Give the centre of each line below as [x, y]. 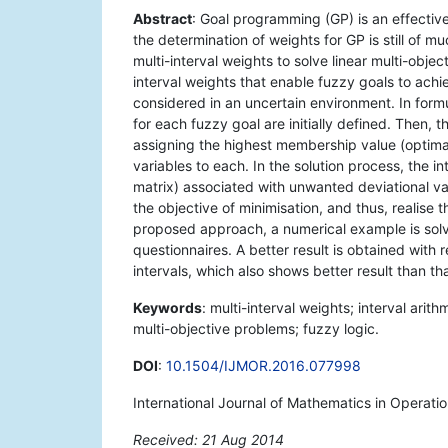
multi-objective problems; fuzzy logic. [256, 329]
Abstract [162, 19]
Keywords [167, 308]
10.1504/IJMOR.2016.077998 [263, 366]
